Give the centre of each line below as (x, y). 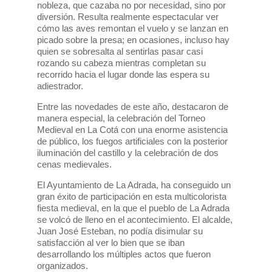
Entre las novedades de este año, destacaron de (132, 107)
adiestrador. (60, 86)
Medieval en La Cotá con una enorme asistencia (132, 130)
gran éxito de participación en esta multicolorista (131, 197)
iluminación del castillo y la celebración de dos (127, 153)
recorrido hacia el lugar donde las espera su (123, 75)
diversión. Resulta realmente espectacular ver (127, 17)
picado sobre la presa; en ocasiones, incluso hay (133, 40)
